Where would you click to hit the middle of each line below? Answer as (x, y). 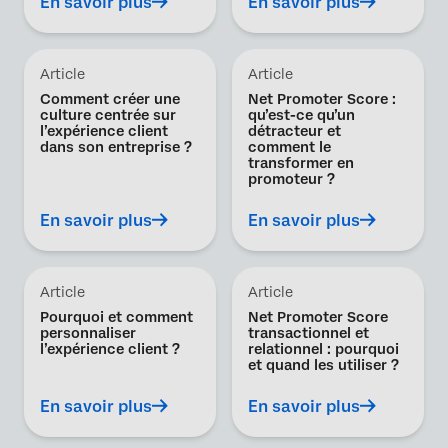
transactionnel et (308, 333)
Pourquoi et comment (116, 317)
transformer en (301, 163)
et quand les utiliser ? (323, 365)
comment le (289, 147)
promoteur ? (291, 179)
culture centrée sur (108, 115)
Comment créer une (110, 99)
